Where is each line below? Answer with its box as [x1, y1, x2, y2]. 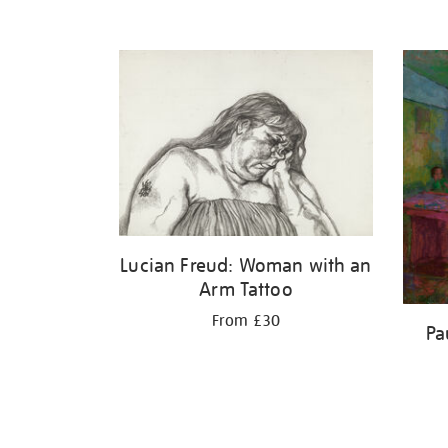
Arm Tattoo [199, 277, 293, 302]
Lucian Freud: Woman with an [120, 253, 372, 278]
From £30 [211, 311, 281, 332]
